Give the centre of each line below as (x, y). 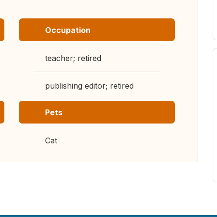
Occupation (68, 30)
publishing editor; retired (89, 86)
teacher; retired (73, 58)
